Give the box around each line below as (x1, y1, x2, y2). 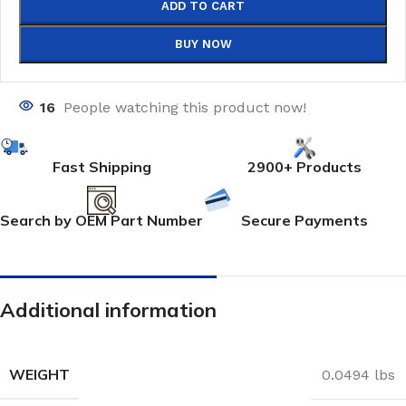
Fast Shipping (52, 158, 151, 176)
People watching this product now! (63, 99, 306, 116)
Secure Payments (241, 211, 368, 229)
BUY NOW (174, 37, 232, 51)
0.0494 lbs (322, 365, 395, 383)
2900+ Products (247, 158, 362, 176)
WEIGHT (9, 365, 70, 383)
